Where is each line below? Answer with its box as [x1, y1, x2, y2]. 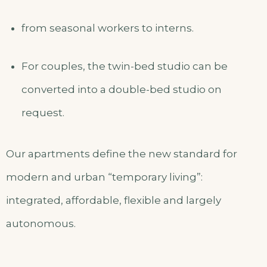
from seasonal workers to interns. [21, 21, 194, 34]
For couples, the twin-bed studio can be [21, 60, 228, 73]
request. [21, 107, 64, 119]
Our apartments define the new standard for [6, 148, 237, 160]
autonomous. [6, 218, 76, 230]
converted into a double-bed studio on [21, 83, 222, 96]
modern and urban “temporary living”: [6, 171, 203, 184]
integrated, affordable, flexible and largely [6, 194, 221, 207]
